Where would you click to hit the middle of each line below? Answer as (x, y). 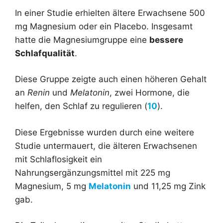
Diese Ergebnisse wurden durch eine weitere (105, 132)
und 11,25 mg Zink (168, 186)
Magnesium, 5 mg (52, 186)
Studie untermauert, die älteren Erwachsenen (106, 146)
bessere (166, 40)
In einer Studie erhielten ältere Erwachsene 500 (110, 13)
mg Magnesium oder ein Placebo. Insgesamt (104, 26)
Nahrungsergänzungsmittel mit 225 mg (93, 172)
